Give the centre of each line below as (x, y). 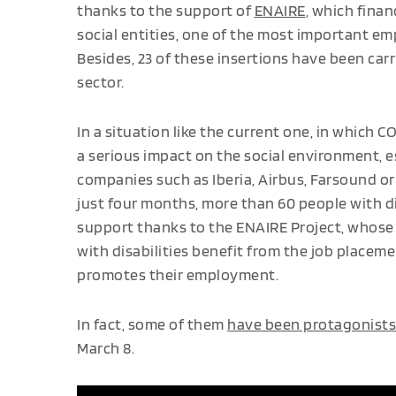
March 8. (106, 347)
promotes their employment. (178, 274)
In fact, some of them (152, 324)
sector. (101, 81)
